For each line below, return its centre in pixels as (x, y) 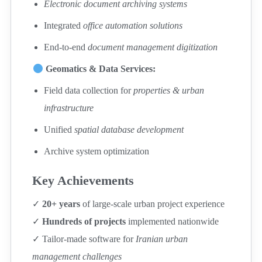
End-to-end (66, 47)
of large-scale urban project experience (153, 204)
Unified (59, 130)
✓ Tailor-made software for (84, 239)
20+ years (61, 204)
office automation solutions (133, 25)
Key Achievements (83, 180)
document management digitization (153, 47)
